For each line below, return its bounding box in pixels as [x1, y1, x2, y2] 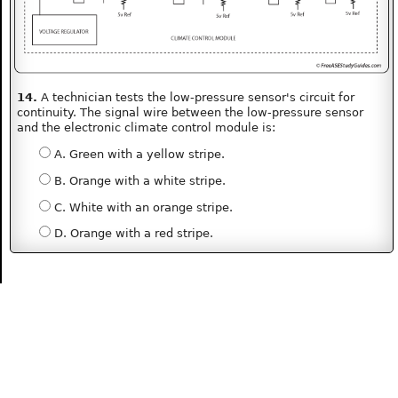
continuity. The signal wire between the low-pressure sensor [17, 106, 364, 120]
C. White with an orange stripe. [50, 200, 233, 214]
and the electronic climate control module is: [17, 121, 276, 135]
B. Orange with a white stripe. [50, 173, 226, 187]
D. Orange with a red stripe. [50, 227, 213, 241]
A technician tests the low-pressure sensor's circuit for [37, 91, 355, 105]
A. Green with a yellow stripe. [50, 147, 225, 162]
